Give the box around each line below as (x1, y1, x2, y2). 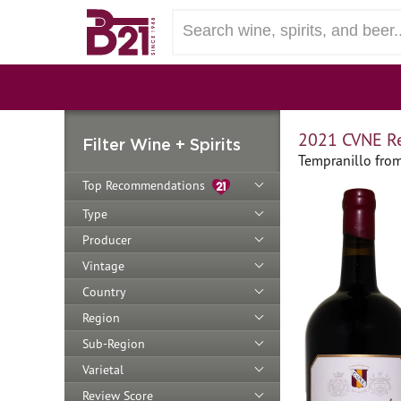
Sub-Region (82, 335, 145, 352)
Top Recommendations (82, 177, 212, 193)
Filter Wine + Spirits (82, 135, 241, 153)
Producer (82, 231, 132, 248)
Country (82, 283, 126, 300)
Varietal (82, 361, 124, 378)
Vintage (82, 257, 124, 274)
